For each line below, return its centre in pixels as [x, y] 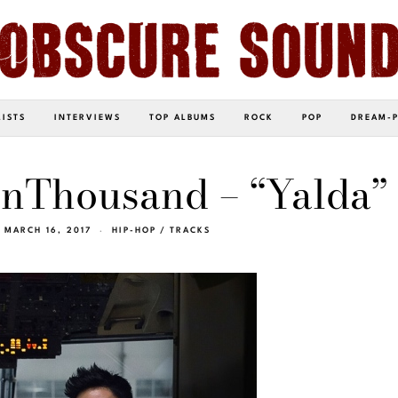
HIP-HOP [134, 230]
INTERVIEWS [88, 117]
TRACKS [190, 230]
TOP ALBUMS [183, 117]
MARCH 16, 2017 [48, 230]
